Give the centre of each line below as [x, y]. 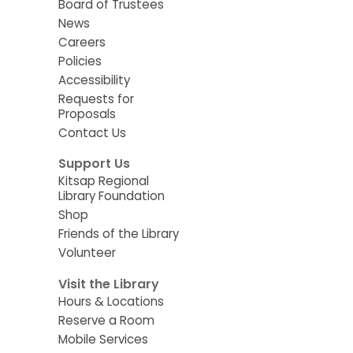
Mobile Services [103, 339]
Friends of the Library [118, 234]
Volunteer [87, 253]
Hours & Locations [111, 301]
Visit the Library [108, 284]
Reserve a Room [106, 320]
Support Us [94, 164]
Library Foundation [111, 196]
